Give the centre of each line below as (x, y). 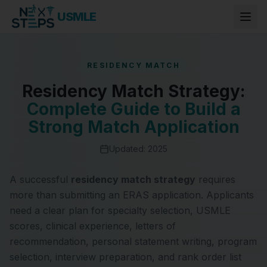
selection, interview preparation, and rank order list (125, 257)
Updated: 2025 (138, 149)
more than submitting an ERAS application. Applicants (132, 195)
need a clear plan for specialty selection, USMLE (120, 210)
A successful (40, 179)
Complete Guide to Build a (133, 109)
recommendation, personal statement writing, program (133, 241)
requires (215, 179)
